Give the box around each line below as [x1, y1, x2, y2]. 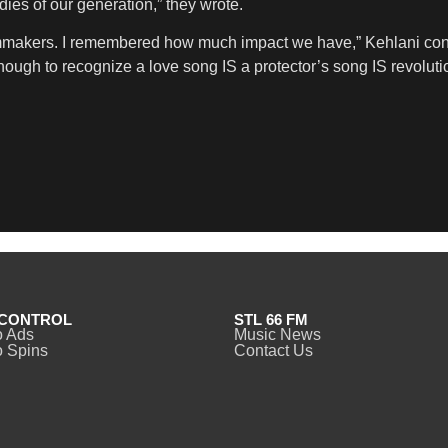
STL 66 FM [234, 311, 308, 329]
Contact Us [234, 342, 313, 360]
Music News [234, 326, 321, 344]
